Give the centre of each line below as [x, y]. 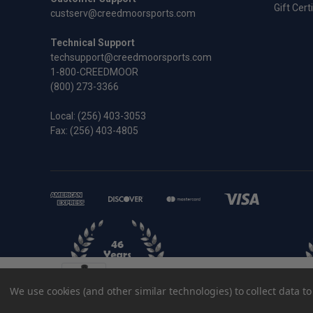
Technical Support [93, 43]
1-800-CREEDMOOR [94, 72]
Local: [64, 116]
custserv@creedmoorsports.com [123, 14]
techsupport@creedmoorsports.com [131, 58]
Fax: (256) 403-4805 [94, 131]
